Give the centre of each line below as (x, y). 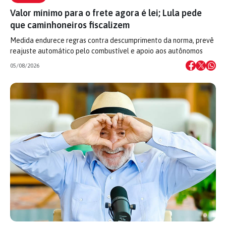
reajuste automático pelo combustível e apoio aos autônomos (106, 51)
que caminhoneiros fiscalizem (70, 25)
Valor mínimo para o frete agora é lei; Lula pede (106, 13)
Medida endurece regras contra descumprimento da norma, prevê (112, 40)
